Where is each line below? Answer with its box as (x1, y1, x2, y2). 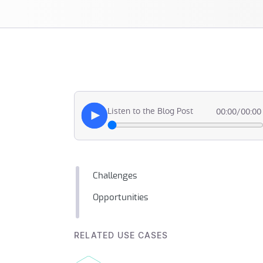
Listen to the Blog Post (107, 105, 193, 117)
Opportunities (93, 193, 151, 203)
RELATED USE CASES (74, 232, 168, 241)
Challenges (93, 171, 137, 181)
